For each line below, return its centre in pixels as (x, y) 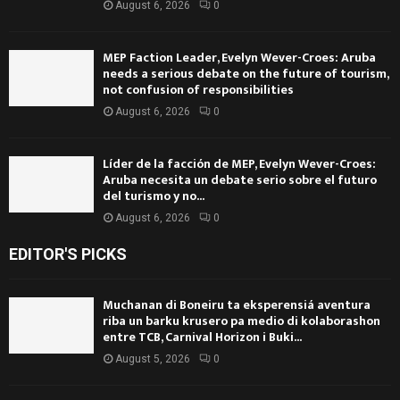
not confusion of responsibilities (198, 89)
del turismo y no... (154, 196)
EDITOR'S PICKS (68, 254)
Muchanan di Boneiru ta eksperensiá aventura (237, 304)
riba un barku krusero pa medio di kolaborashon (242, 321)
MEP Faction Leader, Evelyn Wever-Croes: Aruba (239, 57)
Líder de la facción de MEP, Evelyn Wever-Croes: (239, 163)
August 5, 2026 (153, 358)
